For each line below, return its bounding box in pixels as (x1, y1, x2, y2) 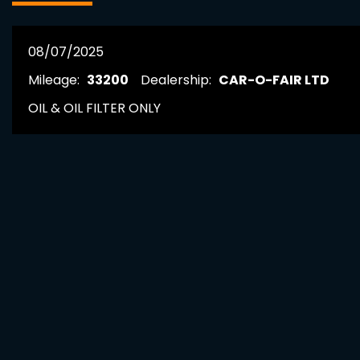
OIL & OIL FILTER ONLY (28, 99, 161, 118)
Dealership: (141, 71, 215, 90)
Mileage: (28, 71, 83, 90)
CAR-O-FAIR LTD (219, 71, 329, 90)
